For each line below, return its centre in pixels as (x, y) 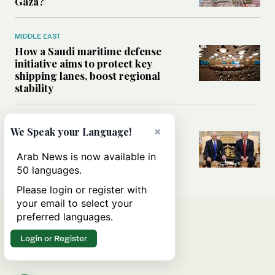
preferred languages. (65, 217)
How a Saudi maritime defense (88, 51)
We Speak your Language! (71, 132)
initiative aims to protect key (83, 63)
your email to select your (75, 203)
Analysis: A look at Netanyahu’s (89, 137)
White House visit (57, 149)
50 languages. (49, 170)
